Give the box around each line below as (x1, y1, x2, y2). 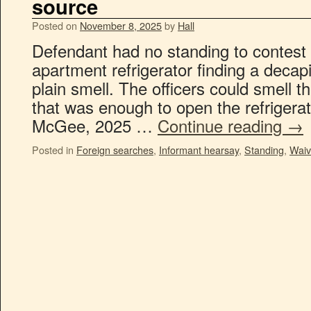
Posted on (32, 18, 77, 33)
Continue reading (158, 113, 287, 137)
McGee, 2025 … (32, 113, 158, 137)
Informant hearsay (159, 142, 239, 157)
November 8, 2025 (80, 18, 162, 33)
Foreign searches (76, 142, 153, 157)
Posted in (32, 142, 74, 157)
